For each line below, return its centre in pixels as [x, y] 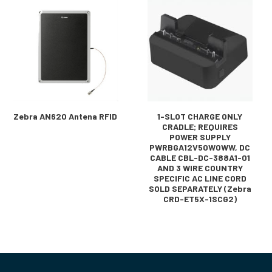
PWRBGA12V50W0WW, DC [200, 147]
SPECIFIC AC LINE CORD [200, 178]
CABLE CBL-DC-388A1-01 [200, 158]
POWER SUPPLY [200, 137]
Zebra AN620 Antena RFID [66, 116]
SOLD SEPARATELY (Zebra [200, 189]
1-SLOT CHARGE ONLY [200, 116]
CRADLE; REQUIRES [200, 127]
